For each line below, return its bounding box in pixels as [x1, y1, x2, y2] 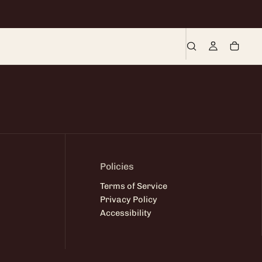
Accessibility [100, 208, 152, 219]
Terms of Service [100, 181, 168, 192]
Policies [100, 160, 135, 172]
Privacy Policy [100, 194, 158, 205]
